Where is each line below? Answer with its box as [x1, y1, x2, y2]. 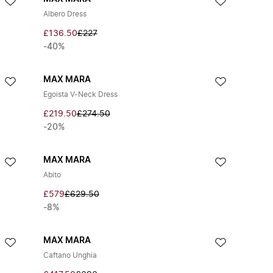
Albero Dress [43, 10, 87, 18]
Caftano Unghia [43, 252, 97, 259]
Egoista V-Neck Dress [43, 91, 118, 98]
